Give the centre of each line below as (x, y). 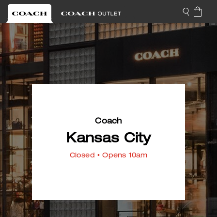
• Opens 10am (121, 156)
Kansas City (108, 139)
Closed (82, 156)
